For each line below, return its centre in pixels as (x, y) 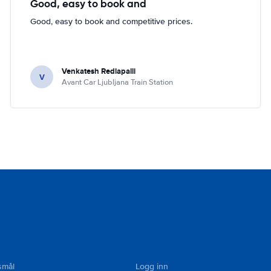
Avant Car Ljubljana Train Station (118, 82)
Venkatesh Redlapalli (99, 71)
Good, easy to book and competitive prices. (112, 21)
